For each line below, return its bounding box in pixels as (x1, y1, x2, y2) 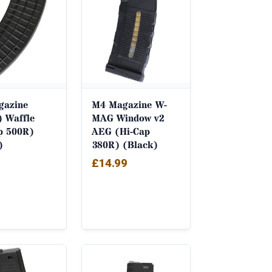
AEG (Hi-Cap (91, 125, 150, 139)
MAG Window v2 (91, 112, 165, 126)
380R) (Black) (91, 138, 158, 152)
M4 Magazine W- (91, 98, 167, 112)
